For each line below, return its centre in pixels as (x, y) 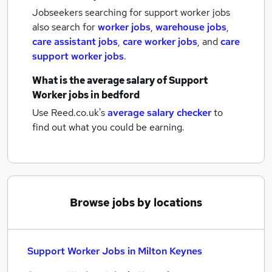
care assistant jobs (75, 42)
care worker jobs (160, 42)
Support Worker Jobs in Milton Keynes (115, 251)
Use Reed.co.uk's (69, 113)
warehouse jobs (191, 27)
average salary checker (159, 113)
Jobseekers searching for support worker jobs (131, 12)
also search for (65, 27)
